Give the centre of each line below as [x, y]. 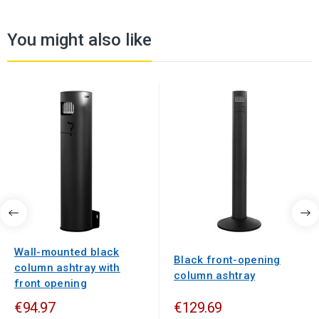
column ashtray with [67, 268]
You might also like [79, 40]
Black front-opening [227, 260]
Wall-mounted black [67, 252]
